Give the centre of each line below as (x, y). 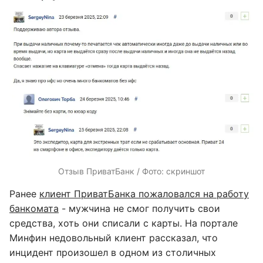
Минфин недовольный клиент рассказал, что (114, 237)
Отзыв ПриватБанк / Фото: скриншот (131, 171)
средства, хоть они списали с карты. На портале (124, 223)
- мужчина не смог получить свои (139, 208)
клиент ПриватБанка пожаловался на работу (144, 193)
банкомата (34, 208)
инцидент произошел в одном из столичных (113, 252)
